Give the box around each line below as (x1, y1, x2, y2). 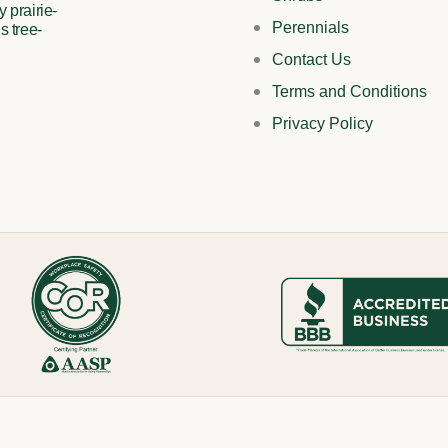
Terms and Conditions (272, 83, 427, 101)
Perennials (272, 19, 349, 37)
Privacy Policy (272, 115, 373, 133)
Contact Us (272, 51, 351, 69)
